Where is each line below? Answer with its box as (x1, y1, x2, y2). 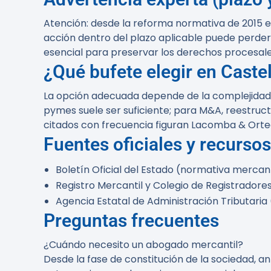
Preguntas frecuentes (44, 210, 219, 231)
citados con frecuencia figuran (44, 118, 191, 132)
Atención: (44, 16, 88, 30)
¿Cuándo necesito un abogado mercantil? (44, 238, 243, 252)
